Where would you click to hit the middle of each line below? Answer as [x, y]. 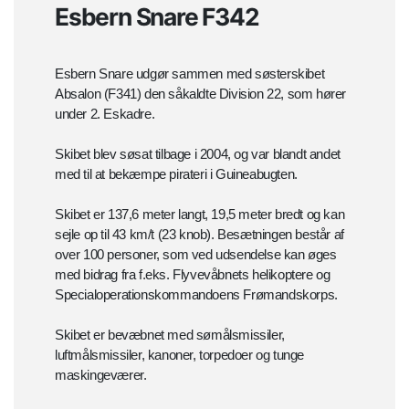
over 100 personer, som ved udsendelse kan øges [196, 254]
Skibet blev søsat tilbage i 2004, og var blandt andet [198, 153]
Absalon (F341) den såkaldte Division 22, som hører [201, 93]
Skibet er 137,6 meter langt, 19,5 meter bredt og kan [200, 214]
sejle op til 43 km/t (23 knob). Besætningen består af [199, 234]
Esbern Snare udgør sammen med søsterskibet [190, 73]
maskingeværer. [101, 374]
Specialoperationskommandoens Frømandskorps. [196, 294]
